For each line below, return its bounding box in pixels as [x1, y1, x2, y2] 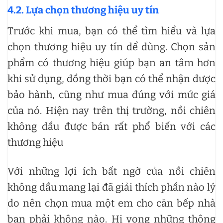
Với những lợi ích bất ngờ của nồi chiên [7, 165, 216, 178]
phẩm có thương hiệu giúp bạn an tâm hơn [7, 57, 216, 69]
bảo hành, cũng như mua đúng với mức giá [7, 89, 216, 101]
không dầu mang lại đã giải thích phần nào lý [7, 181, 216, 194]
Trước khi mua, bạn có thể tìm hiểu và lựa [7, 25, 216, 37]
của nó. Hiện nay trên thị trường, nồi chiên [7, 105, 216, 117]
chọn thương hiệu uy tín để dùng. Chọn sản [7, 41, 216, 53]
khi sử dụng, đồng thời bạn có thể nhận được [7, 73, 216, 85]
